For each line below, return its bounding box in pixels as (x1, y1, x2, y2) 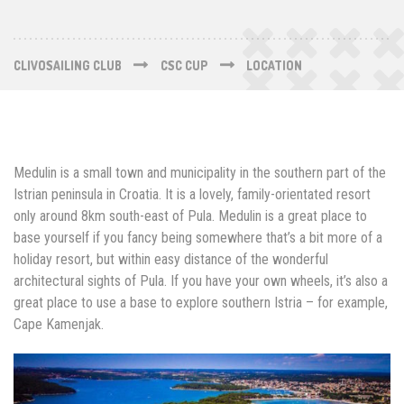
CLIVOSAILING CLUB (14, 57, 122, 73)
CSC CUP (160, 57, 208, 73)
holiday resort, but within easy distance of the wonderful (14, 251, 328, 269)
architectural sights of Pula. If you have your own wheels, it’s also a (14, 272, 388, 290)
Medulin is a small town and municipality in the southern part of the (14, 164, 386, 182)
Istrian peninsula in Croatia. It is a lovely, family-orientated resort (14, 186, 371, 204)
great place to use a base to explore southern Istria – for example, (14, 294, 388, 312)
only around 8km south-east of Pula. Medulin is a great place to (14, 207, 367, 225)
